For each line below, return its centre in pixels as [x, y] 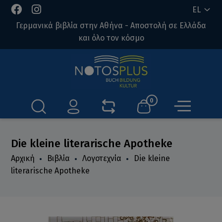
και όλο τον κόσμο [111, 38]
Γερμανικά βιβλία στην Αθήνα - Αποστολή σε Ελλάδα [111, 26]
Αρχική [23, 158]
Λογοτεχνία [102, 158]
